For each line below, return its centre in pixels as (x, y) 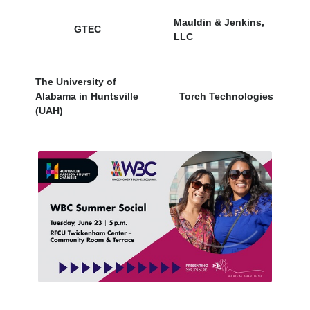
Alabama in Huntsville (87, 96)
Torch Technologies (226, 96)
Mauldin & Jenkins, (219, 22)
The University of (76, 81)
